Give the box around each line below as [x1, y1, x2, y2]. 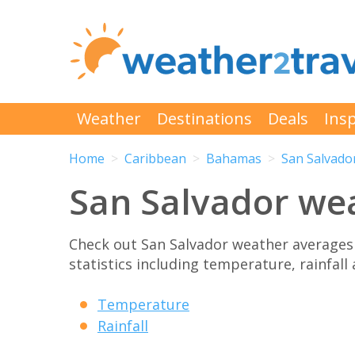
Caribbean [124, 150, 186, 168]
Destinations [157, 108, 252, 129]
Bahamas [206, 150, 261, 168]
